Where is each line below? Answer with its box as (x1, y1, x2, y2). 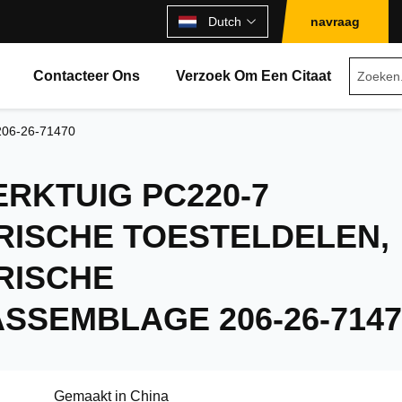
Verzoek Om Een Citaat (176, 68, 331, 83)
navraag (310, 14, 360, 29)
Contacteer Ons (33, 68, 140, 83)
